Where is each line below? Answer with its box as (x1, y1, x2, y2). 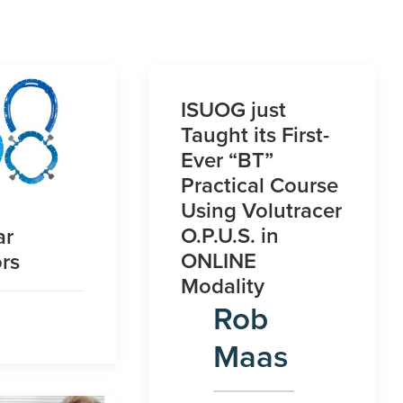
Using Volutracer (181, 194, 343, 226)
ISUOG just (181, 94, 287, 125)
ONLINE (181, 245, 257, 276)
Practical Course (181, 169, 339, 201)
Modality (181, 270, 265, 301)
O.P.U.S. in (181, 219, 280, 251)
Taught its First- (181, 119, 330, 150)
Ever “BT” (181, 144, 274, 175)
